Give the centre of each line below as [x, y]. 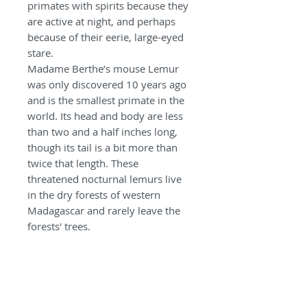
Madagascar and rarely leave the [104, 211]
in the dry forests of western [94, 195]
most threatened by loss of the [99, 290]
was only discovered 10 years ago [107, 85]
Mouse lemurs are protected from [107, 242]
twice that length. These [83, 163]
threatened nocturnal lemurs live [105, 179]
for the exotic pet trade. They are [104, 274]
